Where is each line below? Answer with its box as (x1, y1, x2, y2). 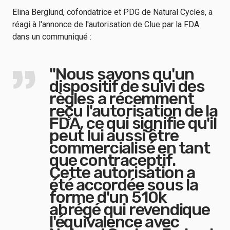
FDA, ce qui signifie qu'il (49, 113, 217, 133)
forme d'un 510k (49, 187, 167, 207)
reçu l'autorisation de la (49, 101, 218, 121)
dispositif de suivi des (49, 76, 205, 96)
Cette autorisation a (49, 163, 195, 182)
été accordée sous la (49, 175, 198, 195)
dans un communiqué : (12, 32, 98, 42)
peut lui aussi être (49, 126, 179, 145)
